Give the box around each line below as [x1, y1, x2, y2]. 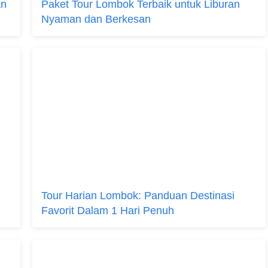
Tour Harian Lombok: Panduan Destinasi [41, 190, 234, 202]
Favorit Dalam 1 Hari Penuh [41, 205, 174, 217]
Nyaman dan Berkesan [41, 13, 151, 25]
